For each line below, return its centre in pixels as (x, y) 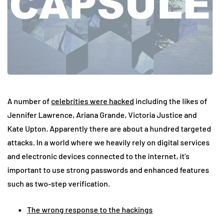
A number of (29, 101)
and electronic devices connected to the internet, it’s (98, 156)
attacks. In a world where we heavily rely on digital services (109, 142)
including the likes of (171, 101)
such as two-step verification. (59, 184)
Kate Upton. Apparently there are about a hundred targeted (109, 129)
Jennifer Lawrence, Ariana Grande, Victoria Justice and (102, 115)
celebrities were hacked (93, 101)
